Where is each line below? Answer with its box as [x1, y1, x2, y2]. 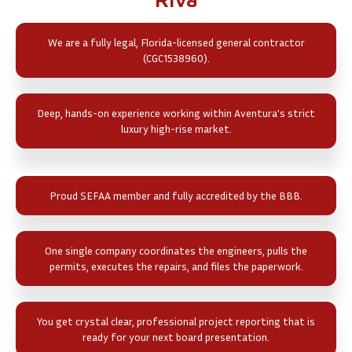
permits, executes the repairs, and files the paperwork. [49, 258, 303, 273]
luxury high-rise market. [120, 121, 232, 135]
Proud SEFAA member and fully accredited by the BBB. [49, 188, 302, 202]
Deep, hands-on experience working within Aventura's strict [37, 105, 315, 119]
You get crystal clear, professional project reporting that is [37, 313, 315, 328]
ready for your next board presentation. [82, 329, 269, 343]
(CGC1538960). [142, 50, 210, 64]
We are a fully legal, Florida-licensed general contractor [47, 35, 305, 49]
